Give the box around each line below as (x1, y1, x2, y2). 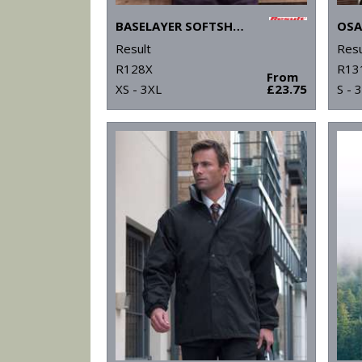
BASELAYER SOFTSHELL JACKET (233, 18, 244, 35)
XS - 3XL (116, 81, 162, 98)
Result (116, 40, 151, 57)
